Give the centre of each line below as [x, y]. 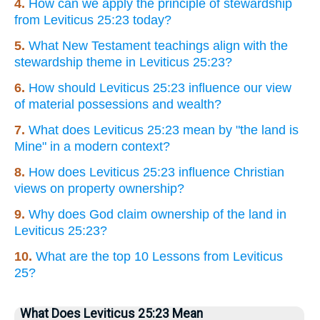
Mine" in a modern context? [92, 147]
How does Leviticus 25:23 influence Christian [156, 172]
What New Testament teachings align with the [158, 46]
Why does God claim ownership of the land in [157, 215]
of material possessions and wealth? [118, 105]
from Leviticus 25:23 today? [93, 20]
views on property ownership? [99, 189]
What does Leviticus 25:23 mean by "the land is [164, 130]
